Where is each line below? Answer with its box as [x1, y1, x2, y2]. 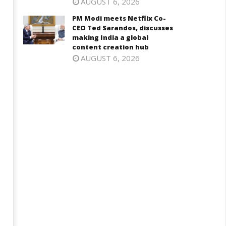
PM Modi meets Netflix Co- [72, 14, 166, 23]
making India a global [72, 33, 149, 42]
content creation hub [72, 42, 149, 51]
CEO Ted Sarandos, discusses [72, 23, 174, 32]
